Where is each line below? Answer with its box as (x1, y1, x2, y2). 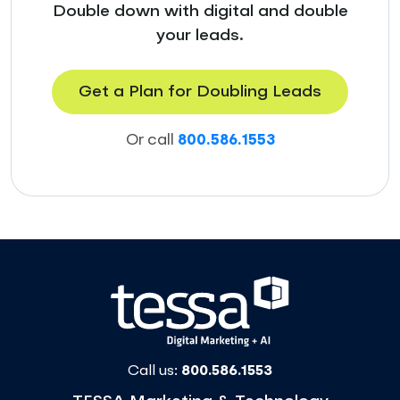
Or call (125, 132, 178, 148)
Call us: (128, 363, 181, 379)
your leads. (156, 27, 244, 44)
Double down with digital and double (52, 3, 348, 20)
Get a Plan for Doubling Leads (79, 83, 321, 100)
